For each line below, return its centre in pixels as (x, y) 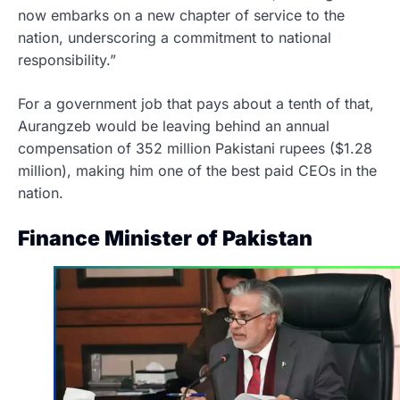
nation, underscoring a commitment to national (175, 37)
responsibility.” (67, 60)
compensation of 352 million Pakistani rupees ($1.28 (195, 148)
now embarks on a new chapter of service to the (181, 15)
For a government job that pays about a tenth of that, (196, 104)
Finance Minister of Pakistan (167, 238)
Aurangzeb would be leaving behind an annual (174, 126)
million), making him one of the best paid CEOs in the (197, 171)
